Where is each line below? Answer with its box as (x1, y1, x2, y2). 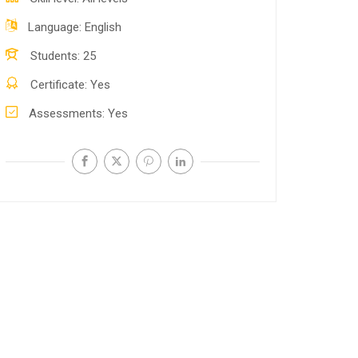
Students (30, 49, 78, 63)
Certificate (30, 78, 85, 92)
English (85, 20, 121, 34)
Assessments (29, 106, 102, 121)
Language (28, 20, 79, 34)
